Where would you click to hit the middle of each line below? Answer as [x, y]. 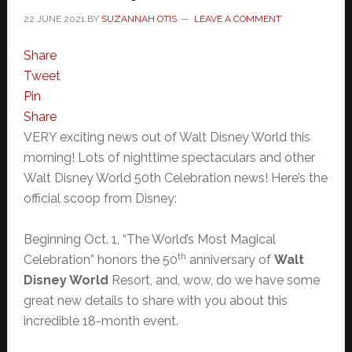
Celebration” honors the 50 [100, 260]
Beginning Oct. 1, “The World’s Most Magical [149, 239]
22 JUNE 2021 [54, 19]
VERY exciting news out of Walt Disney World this [167, 137]
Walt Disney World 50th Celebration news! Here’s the [175, 178]
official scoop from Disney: [100, 198]
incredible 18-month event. [101, 321]
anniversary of [230, 260]
